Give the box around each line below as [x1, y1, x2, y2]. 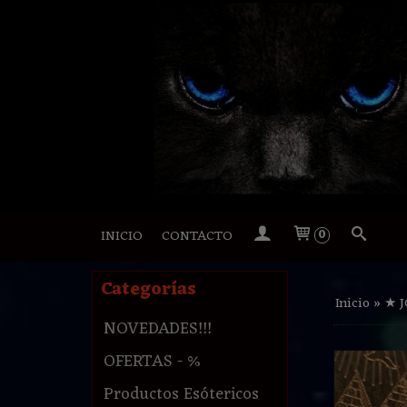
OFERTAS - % [103, 347, 201, 377]
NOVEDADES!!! [103, 314, 212, 344]
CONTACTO [161, 224, 233, 250]
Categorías [100, 273, 196, 307]
